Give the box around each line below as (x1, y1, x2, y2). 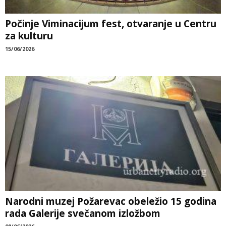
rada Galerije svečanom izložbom (5, 207, 160, 220)
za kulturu (5, 29, 53, 42)
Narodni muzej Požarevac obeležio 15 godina (5, 195, 216, 208)
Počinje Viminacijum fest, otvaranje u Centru (5, 17, 216, 30)
